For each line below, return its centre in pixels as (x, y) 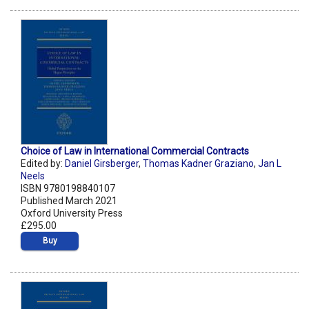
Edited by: (43, 164)
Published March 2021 (69, 201)
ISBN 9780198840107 (68, 189)
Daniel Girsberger (102, 164)
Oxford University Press (72, 213)
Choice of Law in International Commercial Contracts (135, 151)
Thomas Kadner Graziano (198, 164)
